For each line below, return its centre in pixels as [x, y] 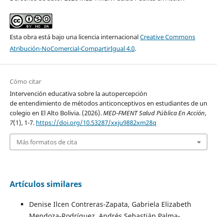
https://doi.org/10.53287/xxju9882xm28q [96, 122]
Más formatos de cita [46, 142]
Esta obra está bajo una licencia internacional [75, 37]
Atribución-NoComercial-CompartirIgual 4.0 [72, 48]
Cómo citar [25, 81]
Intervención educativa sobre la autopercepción [78, 93]
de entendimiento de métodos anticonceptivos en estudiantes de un [108, 103]
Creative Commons [167, 37]
